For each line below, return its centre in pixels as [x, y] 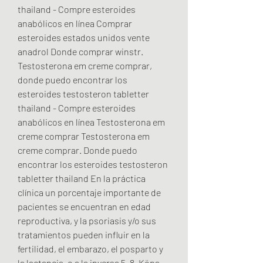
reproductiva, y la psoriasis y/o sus [87, 220]
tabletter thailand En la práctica [82, 178]
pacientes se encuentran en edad [84, 206]
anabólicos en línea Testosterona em [91, 122]
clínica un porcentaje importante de [89, 192]
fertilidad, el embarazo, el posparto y [90, 248]
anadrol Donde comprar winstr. [80, 51]
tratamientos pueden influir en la [84, 234]
